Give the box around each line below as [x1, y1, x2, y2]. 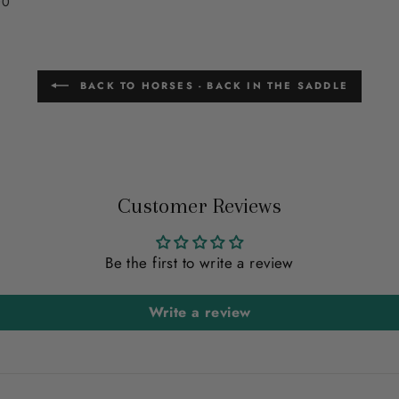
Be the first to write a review [105, 251, 294, 273]
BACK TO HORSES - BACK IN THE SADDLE [75, 77, 349, 93]
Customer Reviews [118, 192, 281, 218]
